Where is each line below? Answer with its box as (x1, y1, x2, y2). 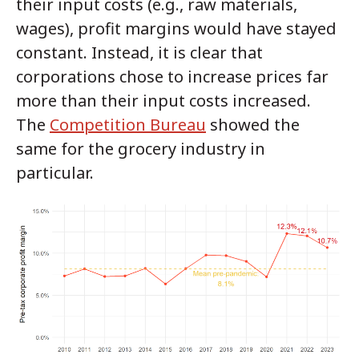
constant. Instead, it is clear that (16, 41, 263, 63)
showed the (206, 113, 300, 135)
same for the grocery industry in (16, 137, 265, 159)
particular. (16, 161, 94, 184)
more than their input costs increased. (16, 89, 311, 111)
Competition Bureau (50, 113, 206, 135)
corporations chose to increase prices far (16, 65, 329, 87)
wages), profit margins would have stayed (16, 17, 337, 39)
